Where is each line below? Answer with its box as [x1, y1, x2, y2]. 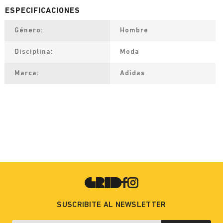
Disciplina [14, 48, 51, 56]
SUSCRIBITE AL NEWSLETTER [57, 201, 166, 209]
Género [14, 27, 41, 34]
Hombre [120, 27, 148, 34]
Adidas [120, 70, 145, 77]
